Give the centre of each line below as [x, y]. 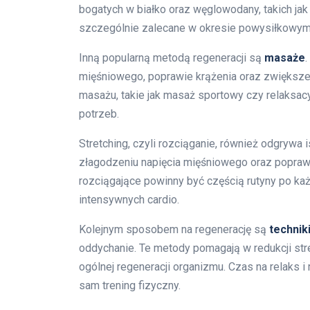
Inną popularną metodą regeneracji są [172, 57]
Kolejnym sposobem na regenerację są [174, 229]
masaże [285, 57]
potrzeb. [99, 113]
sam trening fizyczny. [130, 285]
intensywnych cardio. [129, 199]
